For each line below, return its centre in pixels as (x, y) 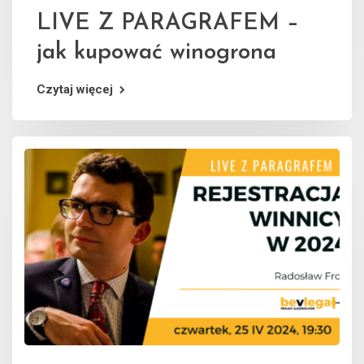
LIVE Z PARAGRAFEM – (168, 23)
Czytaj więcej (75, 89)
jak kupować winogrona (156, 52)
